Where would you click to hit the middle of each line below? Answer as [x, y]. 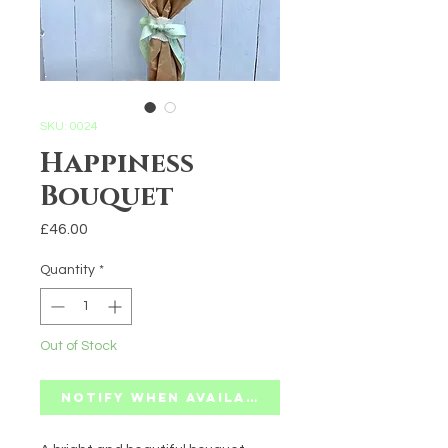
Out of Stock [78, 346]
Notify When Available [168, 397]
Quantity [67, 270]
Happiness [117, 163]
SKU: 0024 [69, 126]
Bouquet [107, 196]
